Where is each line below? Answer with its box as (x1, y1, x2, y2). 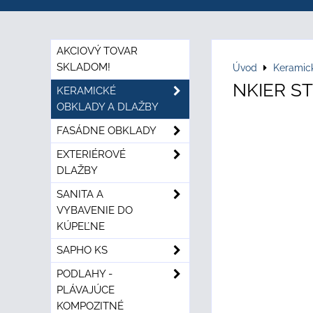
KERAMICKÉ (57, 85, 116, 97)
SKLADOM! (57, 61, 110, 73)
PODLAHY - (57, 268, 112, 280)
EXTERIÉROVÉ (57, 148, 126, 161)
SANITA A (57, 188, 103, 201)
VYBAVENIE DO (57, 204, 133, 217)
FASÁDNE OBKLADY (57, 124, 156, 137)
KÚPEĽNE (57, 220, 105, 233)
